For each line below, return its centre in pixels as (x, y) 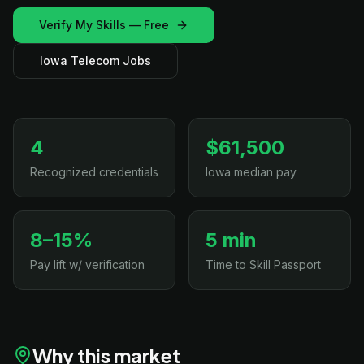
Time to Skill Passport (263, 264)
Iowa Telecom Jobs (95, 61)
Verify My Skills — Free (104, 25)
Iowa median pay (251, 172)
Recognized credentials (94, 172)
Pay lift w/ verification (87, 264)
